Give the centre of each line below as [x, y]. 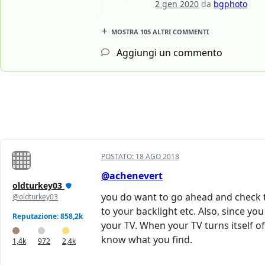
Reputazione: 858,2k [48, 216]
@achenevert [132, 176]
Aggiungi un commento [168, 53]
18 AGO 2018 [157, 157]
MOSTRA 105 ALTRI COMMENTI [160, 32]
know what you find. [147, 240]
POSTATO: [118, 157]
